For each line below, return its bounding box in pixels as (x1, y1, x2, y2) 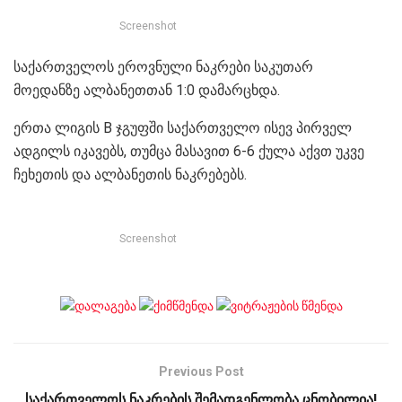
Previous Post (158, 364, 244, 380)
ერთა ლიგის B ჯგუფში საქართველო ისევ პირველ (13, 118, 352, 136)
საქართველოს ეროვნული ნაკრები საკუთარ (13, 57, 313, 75)
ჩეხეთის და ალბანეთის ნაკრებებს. (13, 165, 247, 183)
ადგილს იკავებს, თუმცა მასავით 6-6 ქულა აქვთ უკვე (13, 142, 364, 160)
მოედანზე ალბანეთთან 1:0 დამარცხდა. (13, 81, 280, 99)
